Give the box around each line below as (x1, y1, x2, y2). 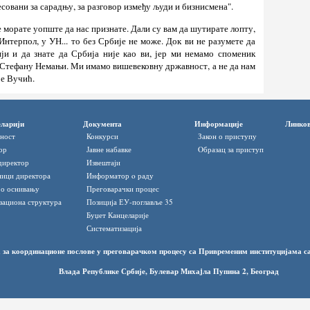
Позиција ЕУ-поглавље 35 (86, 197, 173, 208)
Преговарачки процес (86, 183, 159, 194)
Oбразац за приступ (198, 144, 264, 155)
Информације (194, 118, 243, 130)
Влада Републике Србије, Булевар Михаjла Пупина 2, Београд (59, 264, 279, 277)
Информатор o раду (86, 170, 154, 181)
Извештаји (86, 157, 120, 168)
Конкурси (86, 131, 118, 142)
